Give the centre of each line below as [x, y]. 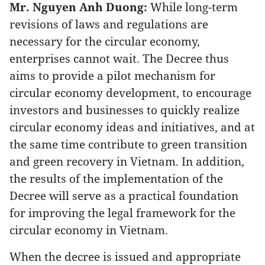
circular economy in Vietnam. [89, 230]
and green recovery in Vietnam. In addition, [127, 161]
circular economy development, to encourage [130, 93]
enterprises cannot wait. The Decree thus [119, 58]
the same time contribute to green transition [128, 144]
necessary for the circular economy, [105, 41]
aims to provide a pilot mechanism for [112, 75]
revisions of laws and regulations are [109, 24]
